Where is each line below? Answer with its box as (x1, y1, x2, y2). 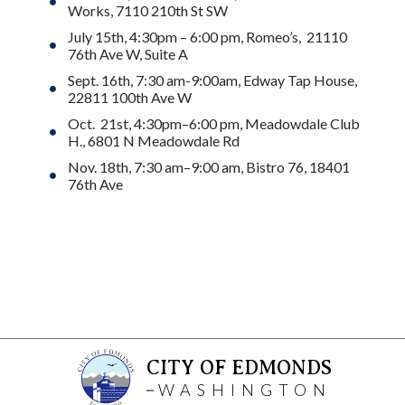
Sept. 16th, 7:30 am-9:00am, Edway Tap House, (68, 71, 357, 89)
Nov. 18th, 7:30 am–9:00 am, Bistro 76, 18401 (68, 157, 350, 175)
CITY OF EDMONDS (146, 356, 332, 380)
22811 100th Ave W (68, 88, 192, 106)
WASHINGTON (157, 380, 332, 400)
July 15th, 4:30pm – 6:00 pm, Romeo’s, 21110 (68, 27, 347, 45)
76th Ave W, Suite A (68, 44, 188, 62)
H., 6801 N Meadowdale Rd (68, 131, 240, 149)
